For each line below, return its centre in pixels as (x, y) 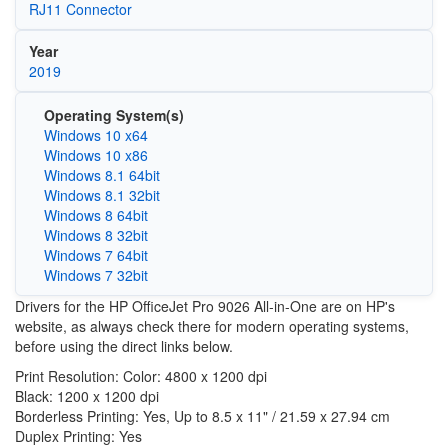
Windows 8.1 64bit (101, 175)
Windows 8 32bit (95, 235)
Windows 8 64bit (95, 215)
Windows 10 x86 (95, 155)
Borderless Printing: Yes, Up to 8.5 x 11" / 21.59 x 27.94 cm (202, 416)
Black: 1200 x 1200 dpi (87, 396)
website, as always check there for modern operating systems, (212, 326)
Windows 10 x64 (95, 135)
